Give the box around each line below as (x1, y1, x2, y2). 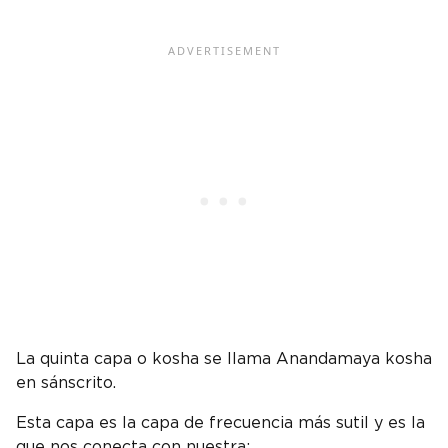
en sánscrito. (16, 374, 116, 391)
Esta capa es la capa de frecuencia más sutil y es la (16, 414, 425, 431)
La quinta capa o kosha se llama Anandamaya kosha (16, 350, 432, 367)
